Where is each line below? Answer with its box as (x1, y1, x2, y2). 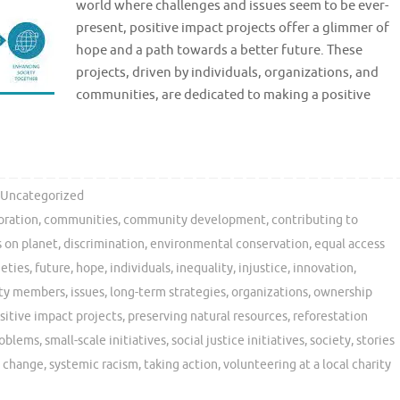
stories (356, 333, 395, 349)
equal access (314, 237, 385, 253)
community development (123, 212, 267, 229)
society (310, 333, 351, 349)
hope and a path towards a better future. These (76, 42, 362, 60)
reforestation (293, 309, 368, 325)
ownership (313, 285, 372, 301)
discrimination (63, 237, 145, 253)
